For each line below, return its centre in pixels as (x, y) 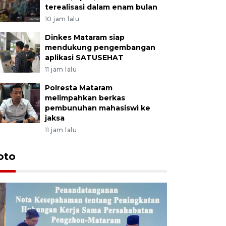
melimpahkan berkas (85, 98)
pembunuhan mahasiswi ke (97, 108)
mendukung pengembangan (100, 47)
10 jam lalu (62, 19)
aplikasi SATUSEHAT (84, 57)
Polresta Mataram (78, 88)
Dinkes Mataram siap (84, 37)
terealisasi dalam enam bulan (101, 7)
